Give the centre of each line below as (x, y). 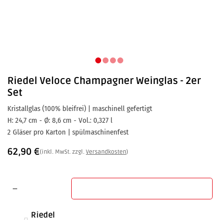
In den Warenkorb (148, 189)
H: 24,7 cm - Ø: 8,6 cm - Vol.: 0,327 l (60, 120)
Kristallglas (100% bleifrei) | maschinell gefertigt (80, 109)
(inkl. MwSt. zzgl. (63, 152)
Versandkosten (106, 152)
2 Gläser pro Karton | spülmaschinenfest (68, 132)
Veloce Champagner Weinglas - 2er (120, 81)
